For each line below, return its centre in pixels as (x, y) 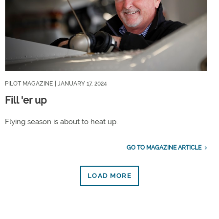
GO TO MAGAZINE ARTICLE (164, 148)
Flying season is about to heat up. (61, 122)
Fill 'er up (26, 100)
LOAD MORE (109, 176)
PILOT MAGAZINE (29, 84)
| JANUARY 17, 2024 (81, 84)
